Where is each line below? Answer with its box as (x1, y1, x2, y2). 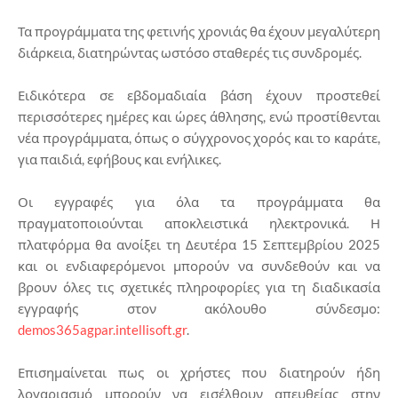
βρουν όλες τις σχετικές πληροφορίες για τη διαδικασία (18, 278, 380, 295)
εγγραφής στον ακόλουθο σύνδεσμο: (18, 299, 380, 316)
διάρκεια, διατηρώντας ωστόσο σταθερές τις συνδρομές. (18, 44, 362, 60)
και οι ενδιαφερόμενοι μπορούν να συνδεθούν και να (18, 257, 380, 274)
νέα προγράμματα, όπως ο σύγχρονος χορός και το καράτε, (18, 129, 380, 146)
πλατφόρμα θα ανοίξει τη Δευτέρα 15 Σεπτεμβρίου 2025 (18, 235, 380, 252)
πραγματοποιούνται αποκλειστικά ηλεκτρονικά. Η (18, 214, 380, 231)
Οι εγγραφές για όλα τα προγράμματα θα (18, 193, 380, 210)
